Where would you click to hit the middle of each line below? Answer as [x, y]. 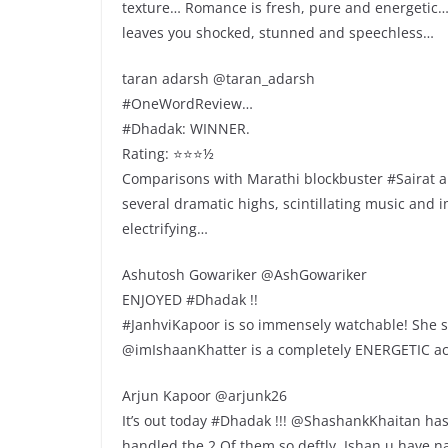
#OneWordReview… [187, 103]
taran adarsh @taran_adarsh [218, 78]
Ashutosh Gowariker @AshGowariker [244, 274]
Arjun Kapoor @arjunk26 [204, 395]
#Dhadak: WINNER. [186, 128]
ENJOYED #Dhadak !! [190, 299]
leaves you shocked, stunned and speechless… [278, 32]
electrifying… [165, 228]
